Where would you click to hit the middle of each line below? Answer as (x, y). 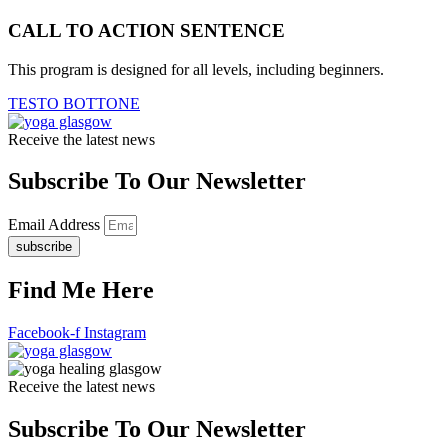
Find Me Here (81, 290)
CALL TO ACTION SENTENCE (146, 30)
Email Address (56, 225)
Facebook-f (44, 333)
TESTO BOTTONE (74, 103)
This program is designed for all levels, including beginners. (196, 69)
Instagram (115, 333)
